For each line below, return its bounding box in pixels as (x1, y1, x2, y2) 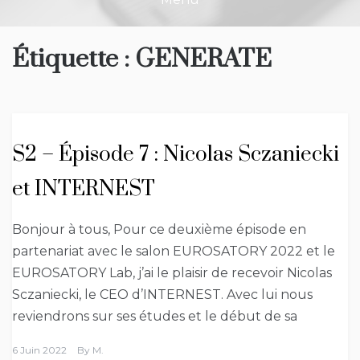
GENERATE (135, 43, 272, 75)
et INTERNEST (12, 176, 155, 202)
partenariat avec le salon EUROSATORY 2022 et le (12, 243, 335, 259)
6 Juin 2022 (12, 344, 67, 356)
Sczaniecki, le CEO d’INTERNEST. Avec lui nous (12, 287, 313, 302)
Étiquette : (12, 43, 135, 75)
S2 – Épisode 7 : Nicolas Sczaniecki (12, 141, 339, 168)
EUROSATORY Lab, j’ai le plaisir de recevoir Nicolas (12, 265, 332, 280)
